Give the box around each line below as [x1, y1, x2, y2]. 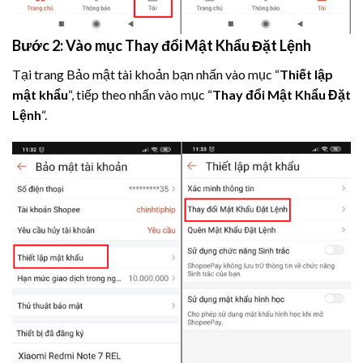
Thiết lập [280, 66, 333, 82]
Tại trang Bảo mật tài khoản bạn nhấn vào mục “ [12, 66, 280, 82]
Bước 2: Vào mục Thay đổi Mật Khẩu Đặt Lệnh [12, 36, 311, 54]
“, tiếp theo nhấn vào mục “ [68, 86, 212, 102]
